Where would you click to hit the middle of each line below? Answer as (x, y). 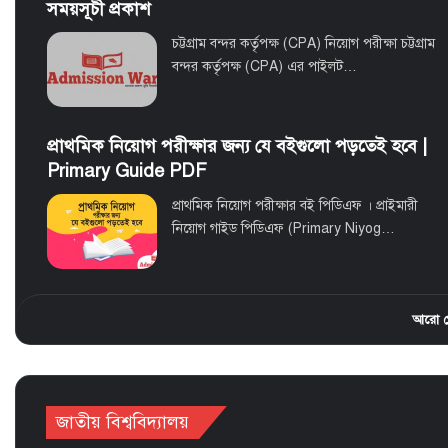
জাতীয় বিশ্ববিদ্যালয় (122, 422)
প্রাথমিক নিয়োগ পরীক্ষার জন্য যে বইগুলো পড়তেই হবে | (236, 146)
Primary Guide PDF (126, 171)
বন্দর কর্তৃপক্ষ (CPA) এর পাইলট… (264, 67)
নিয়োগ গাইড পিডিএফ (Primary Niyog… (283, 229)
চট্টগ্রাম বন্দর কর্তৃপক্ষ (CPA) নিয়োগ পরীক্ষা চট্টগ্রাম (303, 44)
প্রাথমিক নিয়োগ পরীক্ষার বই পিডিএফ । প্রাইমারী (294, 206)
